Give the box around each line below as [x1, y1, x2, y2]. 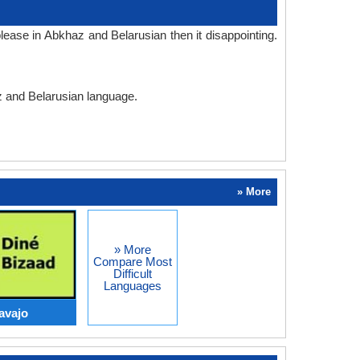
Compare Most [92, 255, 172, 268]
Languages [103, 279, 162, 292]
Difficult [112, 267, 152, 280]
